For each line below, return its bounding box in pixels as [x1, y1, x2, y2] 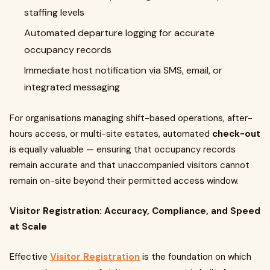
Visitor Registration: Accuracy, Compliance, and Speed [10, 205, 260, 217]
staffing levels [24, 6, 84, 19]
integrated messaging [24, 81, 120, 93]
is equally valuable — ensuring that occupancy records [10, 143, 236, 155]
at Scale [10, 221, 47, 233]
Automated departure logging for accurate [24, 27, 215, 39]
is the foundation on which [140, 251, 251, 263]
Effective [10, 251, 50, 263]
